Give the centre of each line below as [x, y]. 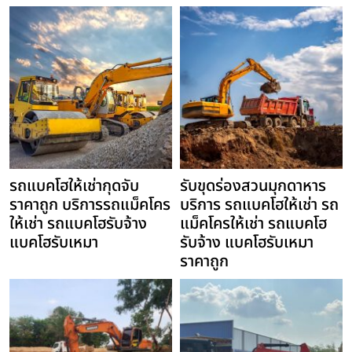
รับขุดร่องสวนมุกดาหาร [253, 187]
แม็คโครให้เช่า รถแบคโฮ [253, 224]
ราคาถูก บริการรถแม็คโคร [90, 205]
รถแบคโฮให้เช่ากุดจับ [74, 187]
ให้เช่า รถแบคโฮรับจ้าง [78, 224]
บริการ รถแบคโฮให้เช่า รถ [259, 205]
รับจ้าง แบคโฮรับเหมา [247, 243]
